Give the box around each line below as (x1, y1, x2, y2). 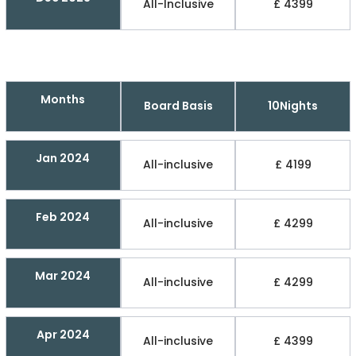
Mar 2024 (35, 267, 91, 284)
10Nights (268, 98, 319, 114)
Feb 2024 (36, 208, 91, 225)
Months (41, 91, 86, 107)
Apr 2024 (36, 326, 90, 342)
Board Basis (143, 98, 213, 114)
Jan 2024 (36, 149, 91, 166)
